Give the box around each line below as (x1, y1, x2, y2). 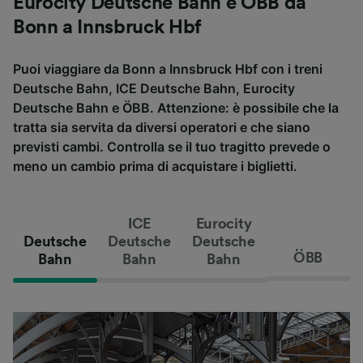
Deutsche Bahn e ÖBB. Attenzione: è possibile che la (13, 99, 339, 116)
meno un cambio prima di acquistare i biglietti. (13, 157, 297, 174)
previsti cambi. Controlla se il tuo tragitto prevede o (13, 138, 331, 155)
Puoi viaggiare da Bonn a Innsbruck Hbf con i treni (13, 60, 322, 77)
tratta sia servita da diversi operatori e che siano (13, 118, 310, 135)
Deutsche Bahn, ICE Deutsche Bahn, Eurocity (13, 79, 295, 96)
